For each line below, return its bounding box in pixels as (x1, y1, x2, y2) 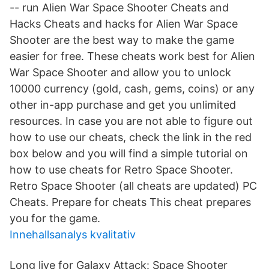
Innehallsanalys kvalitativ (10, 228, 136, 241)
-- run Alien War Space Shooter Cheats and (10, 1, 229, 14)
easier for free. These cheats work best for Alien (10, 50, 255, 62)
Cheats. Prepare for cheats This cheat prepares (10, 196, 251, 208)
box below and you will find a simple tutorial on (10, 147, 248, 160)
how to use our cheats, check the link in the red (10, 131, 252, 144)
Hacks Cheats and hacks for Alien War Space (10, 17, 238, 30)
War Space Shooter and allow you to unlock (10, 66, 231, 79)
